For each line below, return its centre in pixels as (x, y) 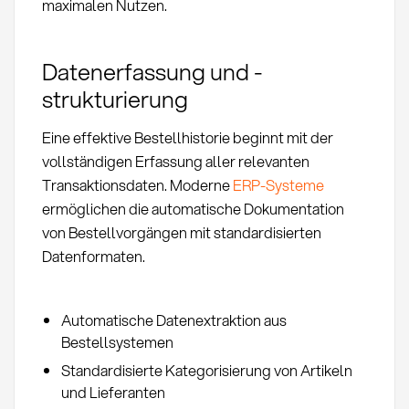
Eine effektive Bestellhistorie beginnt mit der (187, 138)
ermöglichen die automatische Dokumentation (193, 209)
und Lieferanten (113, 393)
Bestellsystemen (117, 341)
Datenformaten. (93, 257)
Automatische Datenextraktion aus (173, 320)
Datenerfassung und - (152, 72)
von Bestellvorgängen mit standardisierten (181, 233)
